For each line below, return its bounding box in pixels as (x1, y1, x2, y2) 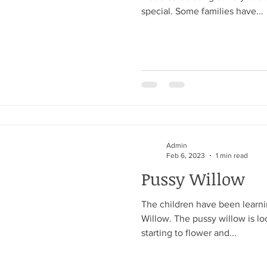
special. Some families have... (141, 5, 263, 16)
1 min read (216, 151, 248, 160)
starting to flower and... (141, 228, 237, 238)
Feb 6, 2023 (166, 151, 205, 160)
